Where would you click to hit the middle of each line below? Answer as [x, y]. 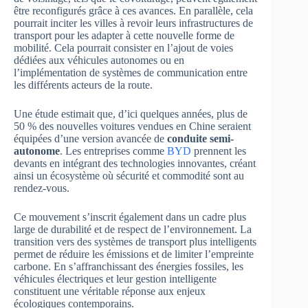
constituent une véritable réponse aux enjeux [110, 291]
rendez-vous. [42, 188]
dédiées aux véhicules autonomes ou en [99, 60]
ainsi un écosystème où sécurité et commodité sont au [129, 175]
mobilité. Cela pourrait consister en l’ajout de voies [123, 47]
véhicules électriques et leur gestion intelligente [115, 278]
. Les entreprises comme [113, 151]
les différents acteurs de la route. [83, 85]
